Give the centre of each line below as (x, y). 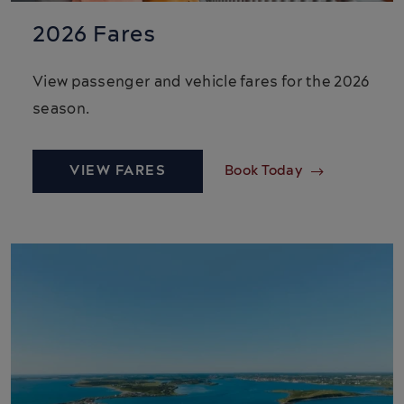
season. (61, 110)
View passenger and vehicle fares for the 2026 (201, 83)
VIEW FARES (118, 171)
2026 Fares (94, 36)
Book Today (263, 171)
